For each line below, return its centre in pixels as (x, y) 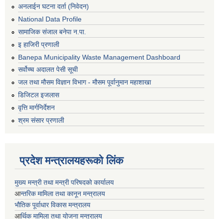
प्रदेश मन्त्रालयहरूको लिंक (71, 160)
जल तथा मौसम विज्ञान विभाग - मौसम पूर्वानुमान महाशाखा (85, 82)
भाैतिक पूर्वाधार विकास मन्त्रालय (53, 205)
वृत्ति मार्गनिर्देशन (36, 107)
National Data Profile (50, 19)
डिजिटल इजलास (39, 95)
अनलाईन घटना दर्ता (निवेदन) (54, 7)
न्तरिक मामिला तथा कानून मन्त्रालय (63, 193)
